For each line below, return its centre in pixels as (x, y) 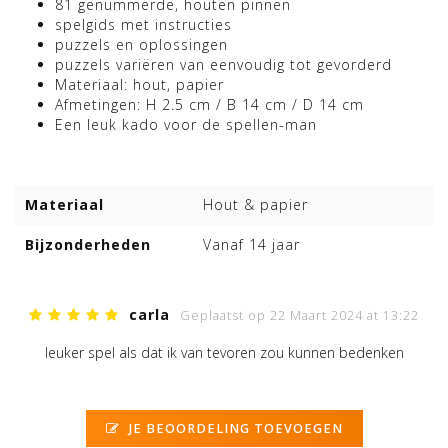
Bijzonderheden (88, 245)
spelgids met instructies (143, 25)
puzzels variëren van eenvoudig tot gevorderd (223, 65)
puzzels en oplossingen (141, 45)
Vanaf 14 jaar (252, 245)
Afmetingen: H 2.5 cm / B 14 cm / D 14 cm (209, 105)
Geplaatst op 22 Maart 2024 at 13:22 (299, 316)
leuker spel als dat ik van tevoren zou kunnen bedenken (224, 353)
